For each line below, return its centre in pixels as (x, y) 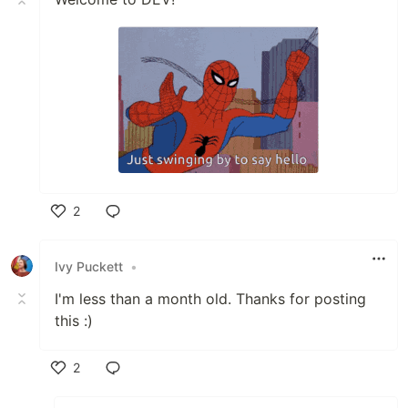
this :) (74, 321)
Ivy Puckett (89, 266)
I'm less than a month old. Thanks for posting (210, 299)
